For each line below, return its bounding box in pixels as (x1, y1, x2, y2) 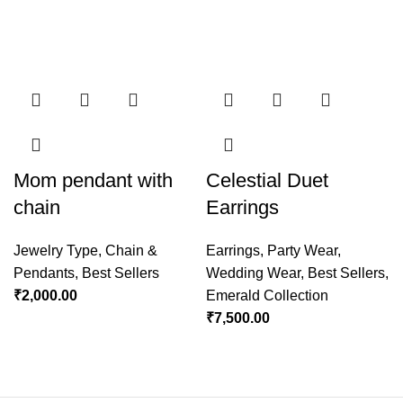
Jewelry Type (13, 243, 98, 259)
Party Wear (267, 243, 337, 259)
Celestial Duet (206, 169, 328, 193)
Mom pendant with (13, 169, 173, 193)
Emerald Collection (206, 288, 328, 304)
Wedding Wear (206, 265, 300, 282)
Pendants (13, 265, 75, 282)
